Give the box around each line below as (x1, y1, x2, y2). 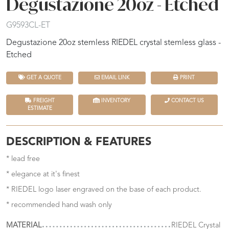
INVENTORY (100, 98, 131, 104)
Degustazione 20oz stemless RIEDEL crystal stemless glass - (6, 39, 221, 48)
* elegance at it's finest (6, 171, 80, 179)
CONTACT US (169, 98, 204, 104)
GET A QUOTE (25, 75, 61, 81)
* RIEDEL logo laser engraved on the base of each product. (6, 186, 201, 194)
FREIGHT (31, 98, 55, 104)
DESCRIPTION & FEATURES (6, 137, 151, 148)
